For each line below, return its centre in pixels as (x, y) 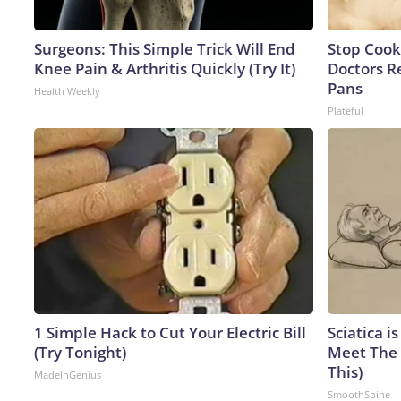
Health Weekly (67, 90)
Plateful (346, 110)
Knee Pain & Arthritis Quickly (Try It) (165, 68)
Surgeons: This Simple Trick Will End (165, 48)
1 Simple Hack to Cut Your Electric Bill (170, 332)
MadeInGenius (68, 374)
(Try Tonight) (80, 352)
